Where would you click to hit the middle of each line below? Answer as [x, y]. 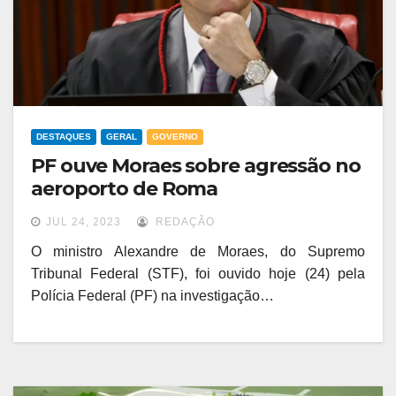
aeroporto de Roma [125, 189]
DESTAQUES [64, 137]
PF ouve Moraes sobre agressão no [196, 166]
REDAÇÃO [183, 222]
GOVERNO [175, 137]
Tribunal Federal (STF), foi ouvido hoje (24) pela [198, 274]
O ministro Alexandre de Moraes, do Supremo [198, 252]
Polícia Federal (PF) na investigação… [152, 296]
